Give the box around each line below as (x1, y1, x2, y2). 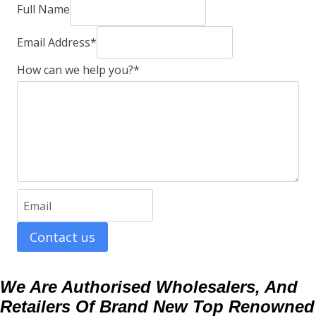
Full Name (17, 1, 70, 18)
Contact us (30, 229, 95, 246)
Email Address (17, 34, 90, 50)
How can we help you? (17, 62, 133, 78)
